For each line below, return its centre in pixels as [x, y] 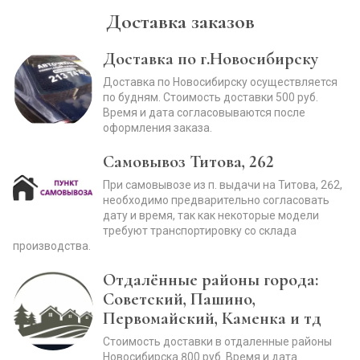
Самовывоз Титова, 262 [188, 162]
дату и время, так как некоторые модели [211, 215]
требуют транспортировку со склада [200, 231]
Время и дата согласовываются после [204, 112]
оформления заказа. [157, 128]
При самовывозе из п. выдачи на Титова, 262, [223, 185]
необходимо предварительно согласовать [216, 200]
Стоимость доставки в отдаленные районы [217, 342]
